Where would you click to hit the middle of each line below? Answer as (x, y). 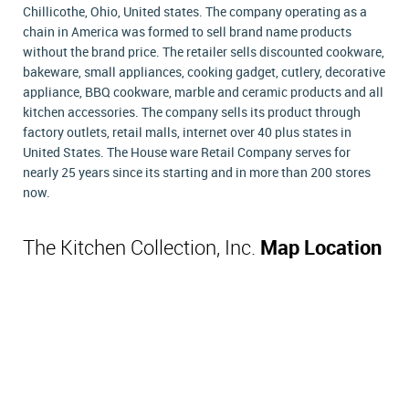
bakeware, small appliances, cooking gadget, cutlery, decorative (204, 73)
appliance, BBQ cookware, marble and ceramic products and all (203, 93)
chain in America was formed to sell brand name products (187, 32)
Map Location (321, 249)
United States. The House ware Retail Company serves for (187, 153)
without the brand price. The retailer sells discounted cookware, (204, 52)
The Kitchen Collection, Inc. (142, 249)
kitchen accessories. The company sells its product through (192, 113)
